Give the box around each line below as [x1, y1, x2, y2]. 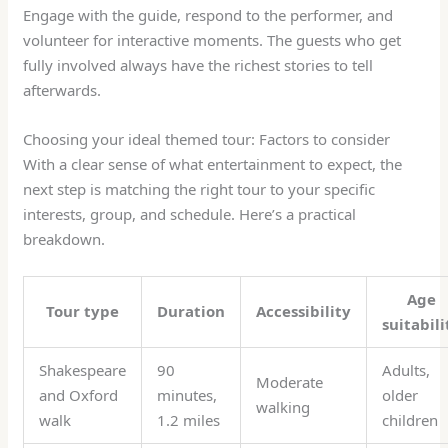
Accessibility [256, 301, 352, 322]
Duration [157, 301, 226, 322]
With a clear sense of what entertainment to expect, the [23, 154, 403, 175]
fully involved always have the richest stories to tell [23, 55, 374, 76]
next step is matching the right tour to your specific [23, 179, 376, 200]
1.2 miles [157, 410, 221, 431]
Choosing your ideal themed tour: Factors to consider [23, 129, 391, 150]
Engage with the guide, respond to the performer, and [23, 5, 394, 26]
